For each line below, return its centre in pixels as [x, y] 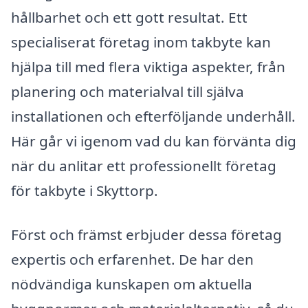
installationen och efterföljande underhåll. [153, 116]
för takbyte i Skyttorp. [85, 190]
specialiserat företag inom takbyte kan [141, 42]
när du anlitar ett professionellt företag [144, 165]
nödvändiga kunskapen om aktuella [132, 284]
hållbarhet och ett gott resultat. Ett [129, 17]
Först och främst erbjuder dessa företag [146, 234]
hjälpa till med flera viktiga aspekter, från [148, 66]
